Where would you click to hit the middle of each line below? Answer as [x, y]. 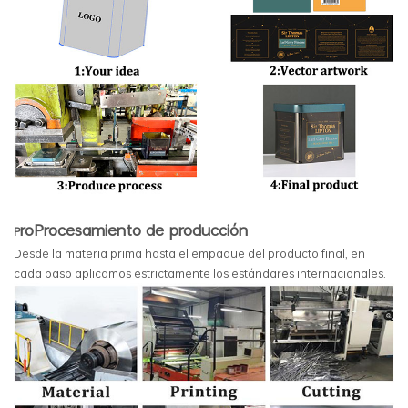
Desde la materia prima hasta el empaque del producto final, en [189, 254]
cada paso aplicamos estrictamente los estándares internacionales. [200, 274]
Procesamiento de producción [141, 230]
